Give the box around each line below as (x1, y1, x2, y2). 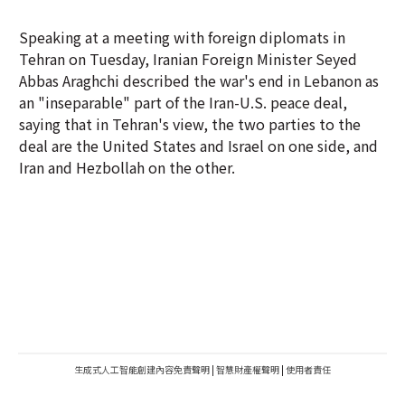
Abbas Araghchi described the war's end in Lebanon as (19, 70, 379, 91)
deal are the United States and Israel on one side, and (19, 135, 378, 156)
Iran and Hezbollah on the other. (19, 156, 235, 178)
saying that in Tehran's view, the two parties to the (19, 113, 361, 135)
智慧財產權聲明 (216, 363, 279, 376)
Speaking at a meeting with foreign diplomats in (19, 26, 345, 48)
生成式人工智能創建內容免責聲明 (74, 363, 210, 376)
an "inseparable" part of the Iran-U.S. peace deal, (19, 91, 347, 113)
